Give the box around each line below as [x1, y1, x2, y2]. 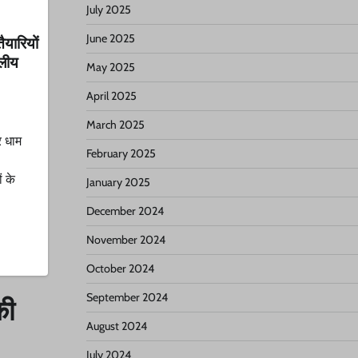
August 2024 [86, 319, 147, 333]
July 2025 [86, 2, 131, 17]
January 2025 [86, 175, 150, 189]
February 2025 [86, 146, 156, 161]
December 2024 [86, 204, 164, 218]
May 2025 [86, 60, 135, 74]
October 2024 [86, 261, 154, 276]
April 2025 [86, 89, 137, 103]
